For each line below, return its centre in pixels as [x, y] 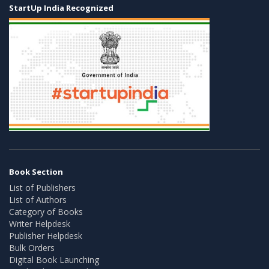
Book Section [36, 171]
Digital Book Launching [54, 259]
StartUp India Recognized [61, 8]
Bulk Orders [32, 247]
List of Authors [38, 199]
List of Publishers [42, 187]
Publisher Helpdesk [46, 235]
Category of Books [46, 211]
